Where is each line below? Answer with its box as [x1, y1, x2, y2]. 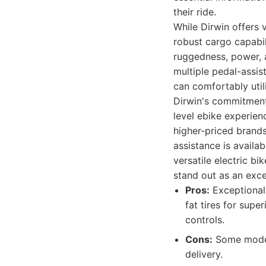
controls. [185, 214, 224, 226]
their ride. [173, 6, 216, 18]
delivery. [185, 248, 223, 260]
